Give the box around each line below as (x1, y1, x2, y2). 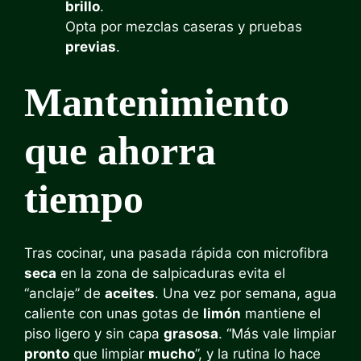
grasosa (164, 326, 218, 342)
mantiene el (241, 305, 321, 322)
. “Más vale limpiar (218, 326, 336, 342)
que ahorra (24, 127, 216, 173)
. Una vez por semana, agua (155, 285, 337, 301)
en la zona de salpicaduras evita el (56, 265, 285, 281)
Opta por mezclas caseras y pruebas (65, 19, 302, 35)
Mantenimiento (24, 79, 289, 125)
